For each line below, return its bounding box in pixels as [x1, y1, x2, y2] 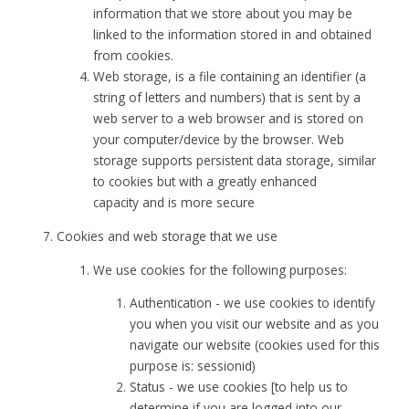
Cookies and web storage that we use [57, 227, 278, 246]
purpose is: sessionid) [130, 357, 257, 375]
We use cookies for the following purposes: [93, 260, 348, 278]
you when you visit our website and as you [130, 315, 380, 333]
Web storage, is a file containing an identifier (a [93, 68, 367, 86]
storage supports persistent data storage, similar [93, 152, 377, 170]
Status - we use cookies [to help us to [130, 378, 349, 396]
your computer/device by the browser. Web [93, 131, 345, 149]
